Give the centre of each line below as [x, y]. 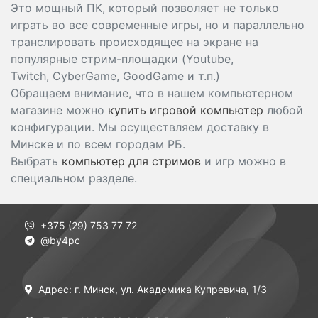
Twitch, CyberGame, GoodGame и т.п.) [115, 76]
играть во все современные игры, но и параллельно [158, 25]
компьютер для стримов [131, 161]
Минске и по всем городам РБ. [100, 144]
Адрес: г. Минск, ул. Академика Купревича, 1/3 [153, 289]
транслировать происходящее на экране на [135, 42]
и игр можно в [243, 161]
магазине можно [59, 110]
